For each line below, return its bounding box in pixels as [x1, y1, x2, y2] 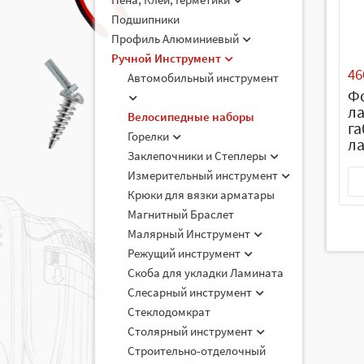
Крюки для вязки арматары [128, 187, 275, 202]
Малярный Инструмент [128, 226, 253, 241]
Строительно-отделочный [128, 343, 266, 358]
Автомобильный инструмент [128, 70, 279, 85]
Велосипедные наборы [128, 109, 254, 124]
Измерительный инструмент [128, 167, 280, 183]
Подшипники [111, 11, 180, 27]
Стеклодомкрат [128, 304, 210, 319]
